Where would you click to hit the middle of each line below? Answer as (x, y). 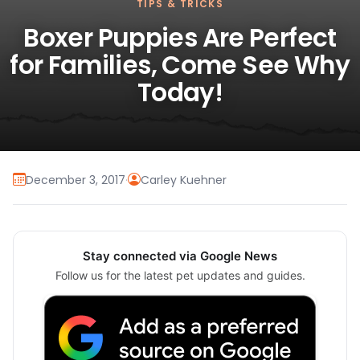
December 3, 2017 (76, 180)
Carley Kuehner (184, 180)
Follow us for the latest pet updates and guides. (180, 276)
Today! (180, 93)
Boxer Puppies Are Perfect (180, 38)
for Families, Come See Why (180, 65)
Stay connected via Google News (180, 256)
